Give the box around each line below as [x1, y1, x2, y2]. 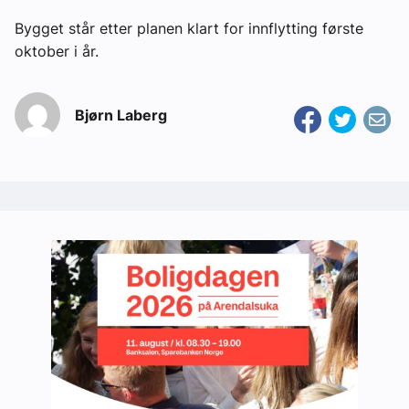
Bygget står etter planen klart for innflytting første [15, 19, 363, 38]
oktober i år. [15, 42, 99, 61]
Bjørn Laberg [75, 106, 167, 125]
